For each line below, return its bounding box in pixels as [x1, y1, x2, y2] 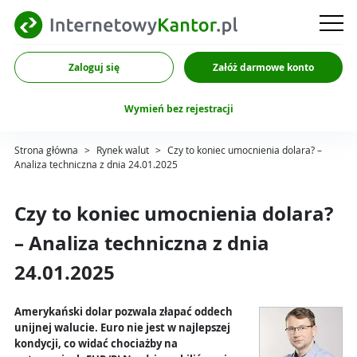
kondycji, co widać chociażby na [14, 337, 178, 351]
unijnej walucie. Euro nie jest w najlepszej [14, 321, 230, 335]
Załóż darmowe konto [212, 61, 314, 74]
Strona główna [20, 144, 78, 157]
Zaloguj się [68, 61, 120, 74]
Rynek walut [102, 144, 149, 157]
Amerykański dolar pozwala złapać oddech [14, 305, 233, 320]
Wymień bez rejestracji [124, 102, 233, 116]
